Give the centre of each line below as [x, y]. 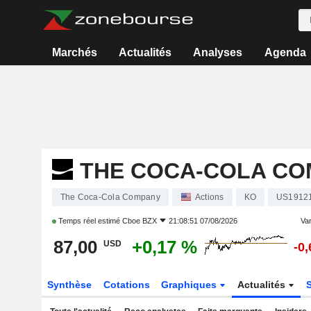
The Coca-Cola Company [110, 197]
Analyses [218, 52]
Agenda [285, 52]
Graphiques [191, 285]
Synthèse [69, 285]
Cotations [126, 285]
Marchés [74, 52]
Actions [209, 197]
